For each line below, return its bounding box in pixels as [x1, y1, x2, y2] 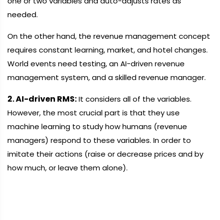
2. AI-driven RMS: [7, 93, 77, 105]
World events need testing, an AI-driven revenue [7, 58, 185, 69]
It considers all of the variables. [77, 94, 192, 104]
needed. [7, 9, 38, 20]
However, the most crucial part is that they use [7, 108, 180, 118]
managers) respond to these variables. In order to [7, 135, 191, 145]
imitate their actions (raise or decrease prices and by [7, 149, 203, 159]
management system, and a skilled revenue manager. [7, 72, 206, 82]
